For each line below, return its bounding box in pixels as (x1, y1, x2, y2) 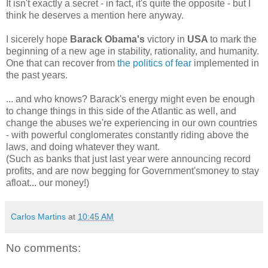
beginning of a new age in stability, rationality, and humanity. (6, 45, 259, 56)
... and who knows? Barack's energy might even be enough (6, 93, 255, 104)
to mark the (210, 33, 257, 44)
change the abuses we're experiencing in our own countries (6, 117, 257, 128)
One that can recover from (6, 57, 117, 68)
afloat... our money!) (6, 177, 89, 188)
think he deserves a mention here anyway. (6, 10, 184, 20)
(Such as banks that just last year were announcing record (6, 153, 251, 164)
